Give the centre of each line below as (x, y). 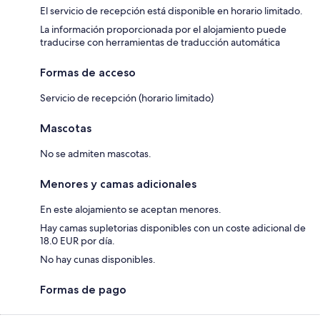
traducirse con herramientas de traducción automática (160, 42)
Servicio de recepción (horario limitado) (127, 97)
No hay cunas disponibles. (98, 259)
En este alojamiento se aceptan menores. (131, 209)
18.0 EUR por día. (77, 240)
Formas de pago (83, 289)
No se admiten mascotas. (96, 153)
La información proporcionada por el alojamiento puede (163, 29)
